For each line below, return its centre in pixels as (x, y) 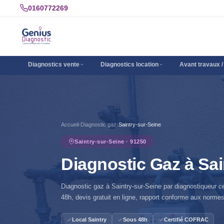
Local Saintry (89, 219)
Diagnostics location (129, 64)
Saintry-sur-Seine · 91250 (110, 141)
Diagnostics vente (54, 64)
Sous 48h (135, 219)
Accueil (70, 124)
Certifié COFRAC (186, 219)
